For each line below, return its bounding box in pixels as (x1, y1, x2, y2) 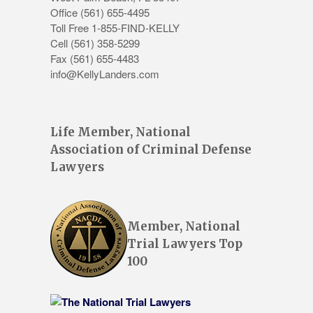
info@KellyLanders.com (50, 66, 159, 82)
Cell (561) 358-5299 (50, 36, 140, 51)
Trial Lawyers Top (127, 236, 242, 252)
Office (50, 5, 80, 20)
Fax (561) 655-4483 (50, 51, 139, 66)
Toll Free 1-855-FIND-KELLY (50, 20, 180, 36)
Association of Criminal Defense (50, 142, 252, 158)
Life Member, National (50, 124, 191, 140)
